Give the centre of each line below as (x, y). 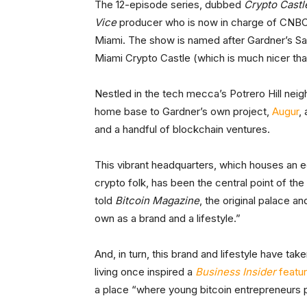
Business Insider (236, 272)
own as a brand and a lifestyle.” (169, 219)
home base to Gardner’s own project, (183, 112)
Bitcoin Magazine (157, 201)
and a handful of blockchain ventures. (182, 130)
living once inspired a (145, 272)
